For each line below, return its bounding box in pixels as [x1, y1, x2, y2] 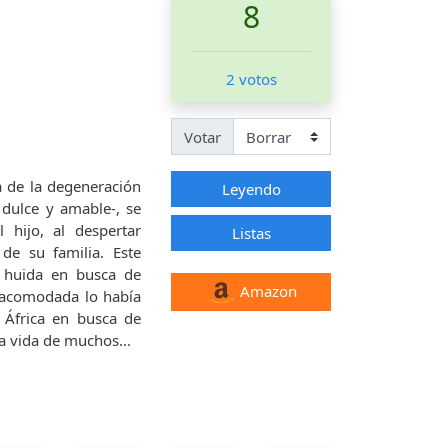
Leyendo [221, 178, 281, 199]
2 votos [225, 69, 277, 90]
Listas [231, 222, 271, 243]
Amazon [235, 280, 297, 301]
